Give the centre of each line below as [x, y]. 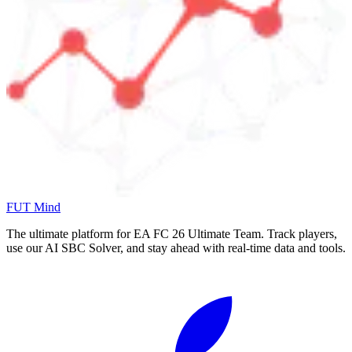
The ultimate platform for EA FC [89, 234]
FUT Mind [33, 207]
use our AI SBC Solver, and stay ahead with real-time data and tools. [176, 248]
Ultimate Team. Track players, [262, 234]
